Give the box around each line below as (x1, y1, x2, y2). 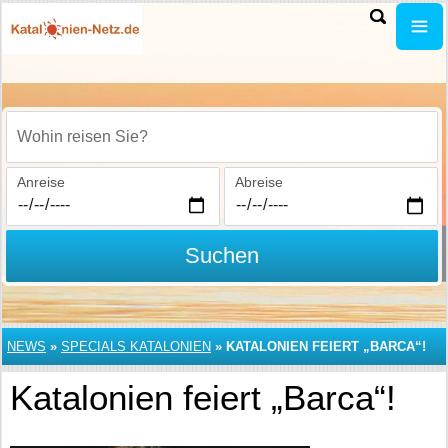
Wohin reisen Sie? (17, 139, 132, 156)
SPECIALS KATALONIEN (61, 339, 211, 354)
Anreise (17, 174, 65, 190)
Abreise (234, 174, 283, 190)
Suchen (184, 243, 259, 268)
